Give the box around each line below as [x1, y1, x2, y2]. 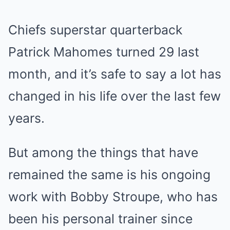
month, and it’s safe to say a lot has [8, 66, 221, 82]
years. [8, 110, 45, 126]
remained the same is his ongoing [8, 167, 210, 182]
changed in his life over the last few [8, 88, 221, 104]
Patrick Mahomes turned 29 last [8, 44, 199, 60]
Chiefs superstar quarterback [8, 22, 182, 37]
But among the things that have [8, 145, 198, 160]
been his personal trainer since [8, 211, 193, 226]
